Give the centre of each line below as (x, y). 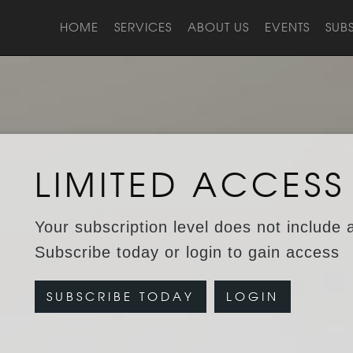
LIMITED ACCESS (190, 184)
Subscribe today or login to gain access (187, 252)
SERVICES (143, 27)
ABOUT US (218, 27)
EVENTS (287, 27)
